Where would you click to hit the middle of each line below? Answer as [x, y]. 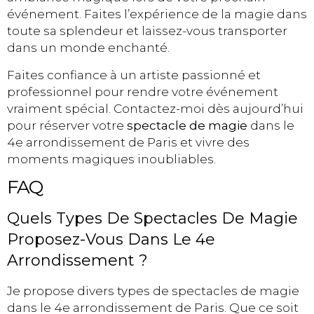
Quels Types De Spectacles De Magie [152, 219]
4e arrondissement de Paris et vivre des [128, 142]
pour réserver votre [67, 125]
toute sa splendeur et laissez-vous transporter [147, 31]
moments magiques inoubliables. [111, 159]
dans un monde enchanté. [88, 48]
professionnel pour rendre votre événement [143, 91]
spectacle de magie [187, 125]
